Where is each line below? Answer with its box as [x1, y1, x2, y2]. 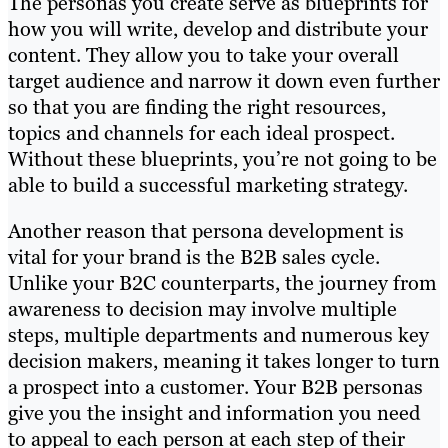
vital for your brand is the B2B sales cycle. [8, 243, 380, 270]
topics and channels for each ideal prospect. [8, 119, 395, 146]
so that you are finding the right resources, [8, 93, 386, 120]
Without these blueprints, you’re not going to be [8, 145, 437, 172]
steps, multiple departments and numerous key [8, 321, 429, 348]
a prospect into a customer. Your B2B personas [8, 373, 423, 400]
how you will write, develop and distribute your [8, 15, 428, 42]
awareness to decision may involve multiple [8, 295, 397, 322]
